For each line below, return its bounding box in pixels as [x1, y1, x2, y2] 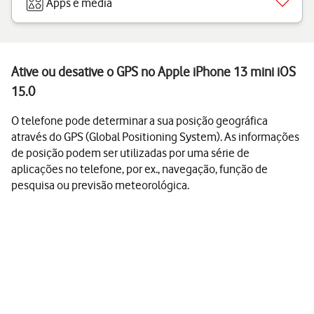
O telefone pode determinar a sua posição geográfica [11, 114, 268, 128]
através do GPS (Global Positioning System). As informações [11, 130, 299, 144]
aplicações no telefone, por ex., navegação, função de [11, 162, 268, 176]
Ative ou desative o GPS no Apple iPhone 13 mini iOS [11, 64, 296, 80]
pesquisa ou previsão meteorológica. [11, 178, 189, 192]
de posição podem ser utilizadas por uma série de [11, 146, 250, 160]
